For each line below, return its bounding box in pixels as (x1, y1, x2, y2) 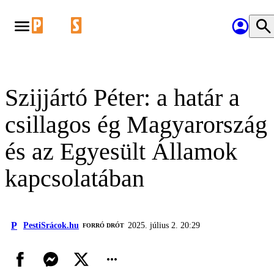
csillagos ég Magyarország (5, 111, 267, 138)
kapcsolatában (5, 165, 144, 192)
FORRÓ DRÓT (83, 222, 124, 229)
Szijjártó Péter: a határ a (5, 84, 240, 111)
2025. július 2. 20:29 (128, 221, 200, 230)
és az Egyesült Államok (5, 138, 237, 165)
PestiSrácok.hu (23, 221, 79, 230)
